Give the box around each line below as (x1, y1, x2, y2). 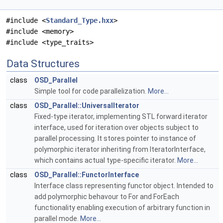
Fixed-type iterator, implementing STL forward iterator (34, 112, 208, 121)
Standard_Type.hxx (46, 16, 113, 25)
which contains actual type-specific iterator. (34, 156, 177, 165)
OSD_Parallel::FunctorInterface (34, 171, 139, 179)
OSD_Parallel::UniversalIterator (34, 102, 139, 110)
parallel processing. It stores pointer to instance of (34, 134, 196, 143)
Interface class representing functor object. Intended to (34, 182, 214, 190)
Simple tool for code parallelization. (34, 87, 148, 96)
